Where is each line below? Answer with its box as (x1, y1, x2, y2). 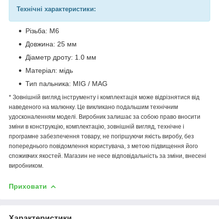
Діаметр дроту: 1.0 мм (25, 53, 96, 61)
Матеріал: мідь (25, 66, 73, 74)
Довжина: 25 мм (25, 40, 77, 48)
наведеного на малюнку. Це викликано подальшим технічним (9, 103, 178, 110)
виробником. (9, 162, 44, 169)
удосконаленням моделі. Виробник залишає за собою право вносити (9, 113, 200, 120)
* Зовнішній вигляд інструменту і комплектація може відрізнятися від (9, 93, 199, 101)
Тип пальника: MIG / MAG (25, 79, 108, 88)
